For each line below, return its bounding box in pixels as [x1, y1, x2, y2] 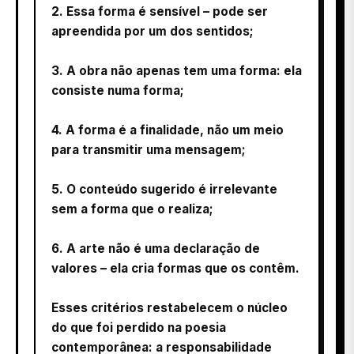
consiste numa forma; [51, 82, 184, 98]
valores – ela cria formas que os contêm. [51, 260, 299, 276]
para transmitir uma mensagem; [51, 141, 246, 157]
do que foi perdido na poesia [51, 319, 226, 335]
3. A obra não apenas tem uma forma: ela [51, 62, 302, 78]
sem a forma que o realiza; [51, 201, 213, 217]
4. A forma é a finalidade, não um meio [51, 122, 284, 137]
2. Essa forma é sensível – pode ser [51, 3, 268, 19]
